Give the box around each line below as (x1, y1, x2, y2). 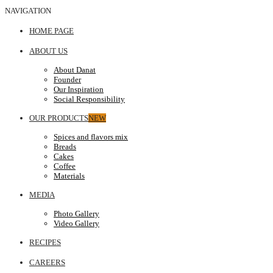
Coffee (54, 161, 76, 171)
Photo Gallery (54, 209, 99, 218)
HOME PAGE (29, 26, 74, 35)
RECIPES (29, 238, 61, 247)
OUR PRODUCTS (29, 113, 88, 122)
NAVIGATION (5, 6, 51, 15)
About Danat (54, 65, 96, 74)
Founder (54, 75, 81, 84)
